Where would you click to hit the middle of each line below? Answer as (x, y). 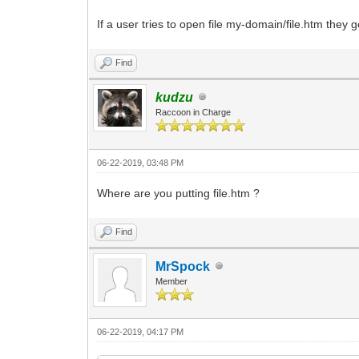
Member (172, 281)
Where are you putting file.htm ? (179, 193)
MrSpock (183, 266)
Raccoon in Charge (194, 112)
